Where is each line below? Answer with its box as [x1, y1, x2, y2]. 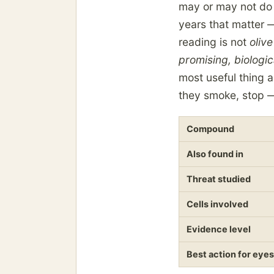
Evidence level [187, 224, 251, 235]
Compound [187, 124, 234, 135]
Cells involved [187, 199, 248, 210]
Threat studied [187, 174, 251, 185]
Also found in [187, 149, 243, 160]
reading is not [179, 35, 250, 49]
